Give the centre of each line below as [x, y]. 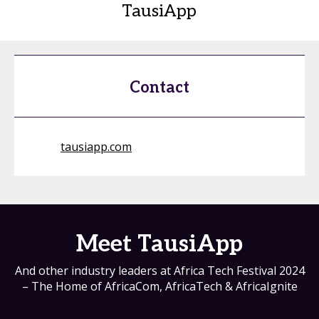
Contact [159, 88]
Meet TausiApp [159, 244]
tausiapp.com [96, 147]
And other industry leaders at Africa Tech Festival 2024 [159, 271]
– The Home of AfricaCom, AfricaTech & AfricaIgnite [159, 286]
